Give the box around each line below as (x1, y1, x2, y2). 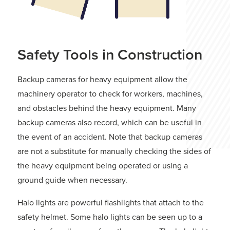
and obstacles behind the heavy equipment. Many (17, 102, 196, 114)
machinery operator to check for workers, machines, (17, 88, 203, 100)
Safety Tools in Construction (17, 44, 202, 66)
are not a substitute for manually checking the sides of (17, 145, 211, 158)
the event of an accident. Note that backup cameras (17, 131, 202, 143)
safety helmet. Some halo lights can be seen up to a (17, 211, 202, 223)
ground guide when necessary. (17, 174, 127, 186)
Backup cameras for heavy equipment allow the (17, 73, 187, 86)
